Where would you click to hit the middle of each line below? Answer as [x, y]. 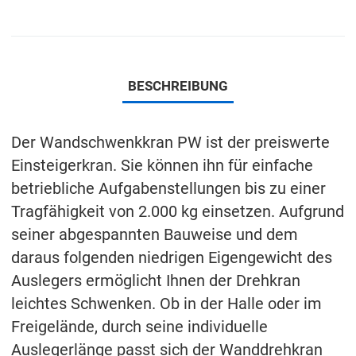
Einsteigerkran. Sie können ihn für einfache [162, 165]
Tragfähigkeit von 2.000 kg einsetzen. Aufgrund [178, 211]
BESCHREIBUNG [178, 86]
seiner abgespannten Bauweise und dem [155, 234]
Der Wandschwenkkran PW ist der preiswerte [170, 142]
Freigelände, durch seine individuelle [139, 327]
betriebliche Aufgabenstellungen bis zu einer [168, 188]
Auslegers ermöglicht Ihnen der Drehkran [156, 281]
